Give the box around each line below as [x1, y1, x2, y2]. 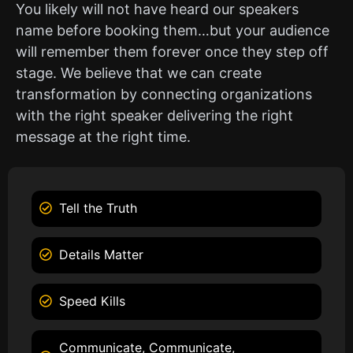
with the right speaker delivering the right [16, 107, 293, 124]
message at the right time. [16, 128, 191, 146]
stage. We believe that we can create [16, 65, 262, 82]
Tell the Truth [59, 199, 137, 216]
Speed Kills [59, 292, 125, 309]
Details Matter [59, 246, 143, 262]
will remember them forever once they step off [16, 43, 329, 61]
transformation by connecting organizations [16, 86, 312, 103]
